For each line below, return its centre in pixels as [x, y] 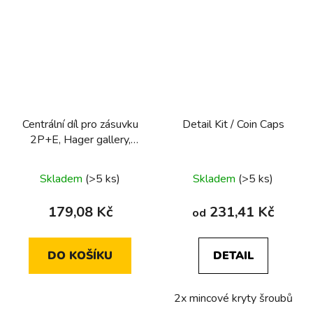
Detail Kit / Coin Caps [233, 124]
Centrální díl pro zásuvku [80, 124]
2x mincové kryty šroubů [233, 298]
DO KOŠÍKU [80, 255]
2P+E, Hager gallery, [80, 139]
